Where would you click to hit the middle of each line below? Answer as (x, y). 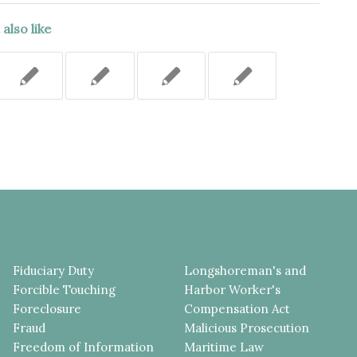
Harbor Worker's (233, 289)
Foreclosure (47, 308)
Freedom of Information (84, 347)
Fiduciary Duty (54, 270)
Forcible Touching (65, 289)
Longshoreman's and (245, 270)
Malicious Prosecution (247, 328)
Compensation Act (237, 308)
